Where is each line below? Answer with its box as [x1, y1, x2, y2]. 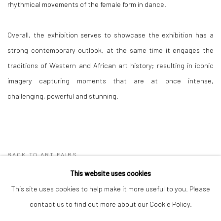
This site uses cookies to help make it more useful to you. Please [11, 184, 210, 193]
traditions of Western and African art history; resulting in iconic [7, 61, 214, 70]
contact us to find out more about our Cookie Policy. [29, 199, 192, 208]
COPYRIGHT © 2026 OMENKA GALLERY [7, 212, 116, 218]
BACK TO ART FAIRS [7, 150, 77, 158]
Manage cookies [7, 197, 47, 203]
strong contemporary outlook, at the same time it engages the [7, 45, 214, 54]
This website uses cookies [70, 169, 151, 178]
